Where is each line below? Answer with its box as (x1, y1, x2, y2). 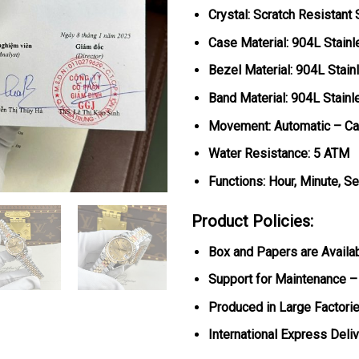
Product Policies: (192, 211, 313, 231)
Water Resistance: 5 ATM (208, 146, 349, 162)
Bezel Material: (208, 63, 292, 79)
